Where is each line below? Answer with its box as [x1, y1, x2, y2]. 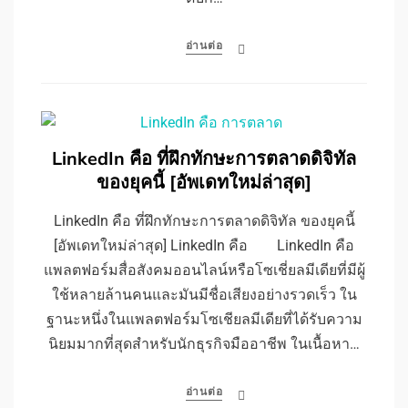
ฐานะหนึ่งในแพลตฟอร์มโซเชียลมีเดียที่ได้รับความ [46, 311, 362, 329]
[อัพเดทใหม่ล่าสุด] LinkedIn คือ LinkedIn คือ [54, 237, 354, 255]
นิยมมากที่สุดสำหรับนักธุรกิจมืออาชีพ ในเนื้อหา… [48, 335, 360, 353]
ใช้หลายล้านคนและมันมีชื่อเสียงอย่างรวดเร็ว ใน [51, 286, 357, 304]
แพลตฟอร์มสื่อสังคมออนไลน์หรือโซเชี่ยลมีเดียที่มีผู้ [43, 261, 365, 280]
